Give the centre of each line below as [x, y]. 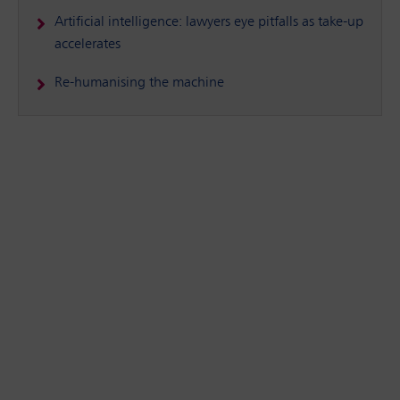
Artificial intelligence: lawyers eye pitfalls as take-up [209, 23]
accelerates [87, 45]
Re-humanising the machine [139, 83]
